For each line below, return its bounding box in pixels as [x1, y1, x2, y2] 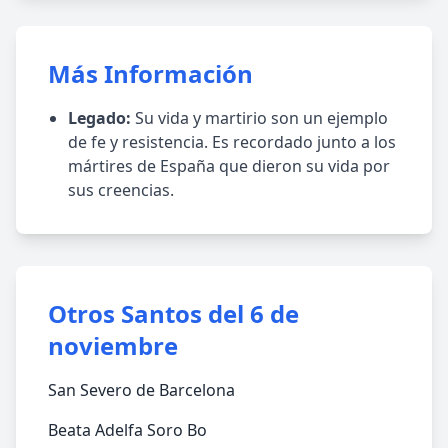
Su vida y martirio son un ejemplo [131, 107, 388, 129]
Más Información [48, 57, 253, 90]
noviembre [48, 329, 178, 362]
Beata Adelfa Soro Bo [48, 419, 207, 441]
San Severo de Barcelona [48, 379, 235, 401]
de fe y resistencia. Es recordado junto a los [68, 131, 396, 153]
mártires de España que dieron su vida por [68, 155, 390, 177]
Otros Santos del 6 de [48, 297, 299, 330]
